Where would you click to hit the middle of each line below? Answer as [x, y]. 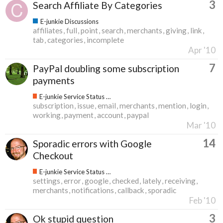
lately [152, 180]
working [47, 115]
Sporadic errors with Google [92, 143]
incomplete [105, 40]
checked [125, 180]
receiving [180, 180]
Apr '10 [202, 50]
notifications [93, 190]
